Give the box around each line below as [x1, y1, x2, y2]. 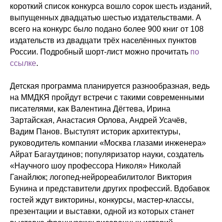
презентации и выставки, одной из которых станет [10, 207, 194, 216]
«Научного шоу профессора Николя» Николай [10, 162, 181, 170]
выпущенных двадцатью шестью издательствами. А [10, 13, 201, 22]
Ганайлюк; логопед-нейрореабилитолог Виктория [10, 173, 192, 181]
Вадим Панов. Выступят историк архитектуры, [10, 127, 180, 136]
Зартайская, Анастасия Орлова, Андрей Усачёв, [10, 116, 187, 124]
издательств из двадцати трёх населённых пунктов [10, 36, 197, 45]
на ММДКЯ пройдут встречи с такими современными [10, 93, 204, 102]
